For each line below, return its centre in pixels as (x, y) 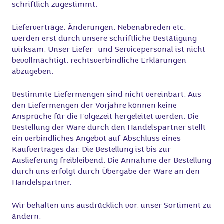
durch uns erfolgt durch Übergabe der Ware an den (106, 172)
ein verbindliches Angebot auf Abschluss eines (96, 139)
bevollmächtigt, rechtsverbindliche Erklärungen (99, 61)
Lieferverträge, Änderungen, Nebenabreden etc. (99, 28)
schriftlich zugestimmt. (55, 5)
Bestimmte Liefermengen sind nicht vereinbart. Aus (107, 95)
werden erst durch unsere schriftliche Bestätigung (104, 39)
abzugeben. (33, 72)
